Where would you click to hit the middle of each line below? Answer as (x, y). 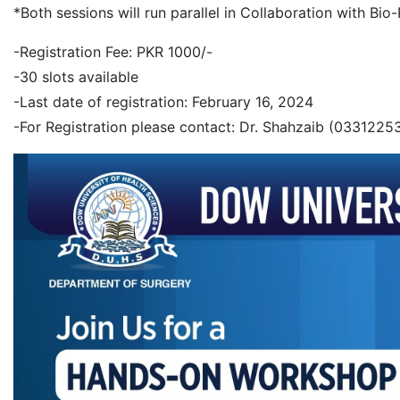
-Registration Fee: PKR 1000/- (113, 52)
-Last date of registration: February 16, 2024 (163, 102)
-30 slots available (76, 77)
